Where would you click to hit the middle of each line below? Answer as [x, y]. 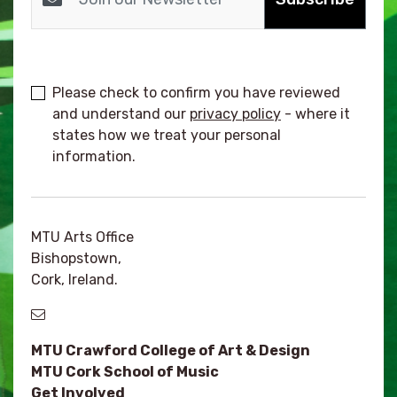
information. [94, 156]
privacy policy [235, 113]
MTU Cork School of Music [125, 371]
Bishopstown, [76, 258]
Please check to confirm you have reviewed [196, 92]
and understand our [121, 113]
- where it [315, 113]
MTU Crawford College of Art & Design [171, 350]
